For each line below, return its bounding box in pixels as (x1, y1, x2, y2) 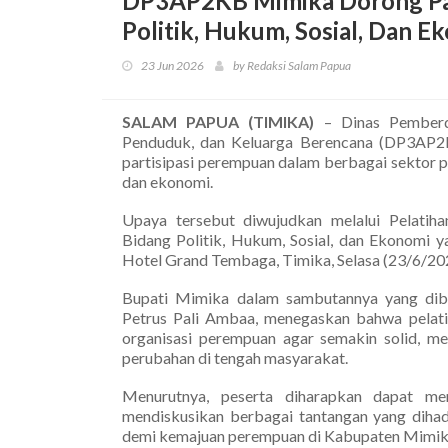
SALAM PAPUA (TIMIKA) (122, 111, 315, 131)
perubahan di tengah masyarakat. (122, 347, 348, 367)
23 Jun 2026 (141, 57, 204, 73)
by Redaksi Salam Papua (233, 57, 351, 73)
